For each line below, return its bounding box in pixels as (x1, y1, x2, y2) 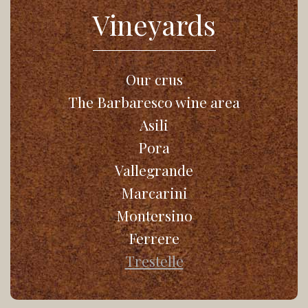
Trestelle (124, 250, 184, 270)
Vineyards (92, 5, 216, 43)
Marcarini (120, 182, 188, 202)
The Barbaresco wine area (68, 91, 240, 111)
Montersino (115, 205, 192, 225)
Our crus (125, 69, 183, 89)
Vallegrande (115, 159, 193, 179)
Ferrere (129, 228, 179, 247)
